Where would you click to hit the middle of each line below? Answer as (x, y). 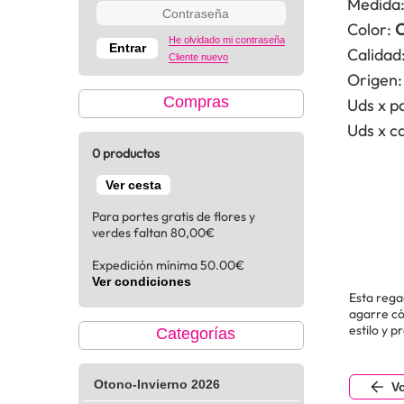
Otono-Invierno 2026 (157, 385)
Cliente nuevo (198, 57)
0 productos (126, 154)
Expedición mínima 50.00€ (168, 266)
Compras (196, 102)
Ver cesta (133, 185)
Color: (369, 30)
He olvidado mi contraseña (227, 40)
